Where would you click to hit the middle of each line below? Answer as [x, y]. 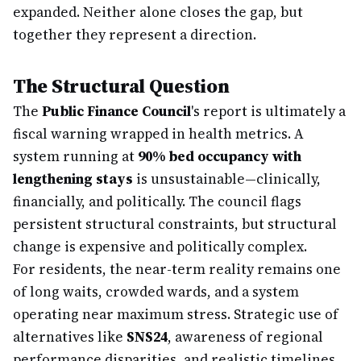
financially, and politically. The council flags [157, 201]
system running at [75, 156]
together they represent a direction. [135, 35]
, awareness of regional [245, 337]
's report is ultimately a [268, 111]
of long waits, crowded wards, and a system [156, 292]
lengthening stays [73, 179]
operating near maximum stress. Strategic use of [176, 314]
